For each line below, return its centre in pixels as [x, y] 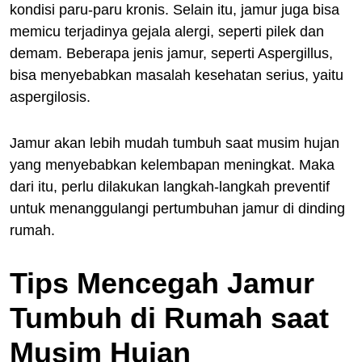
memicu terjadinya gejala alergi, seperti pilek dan [167, 32]
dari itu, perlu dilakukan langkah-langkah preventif [170, 187]
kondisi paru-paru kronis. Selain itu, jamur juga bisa [175, 10]
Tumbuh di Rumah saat [169, 318]
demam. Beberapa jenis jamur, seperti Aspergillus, [171, 54]
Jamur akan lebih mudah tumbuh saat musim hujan [175, 143]
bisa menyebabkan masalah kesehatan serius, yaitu [177, 76]
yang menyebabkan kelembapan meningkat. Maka [172, 165]
